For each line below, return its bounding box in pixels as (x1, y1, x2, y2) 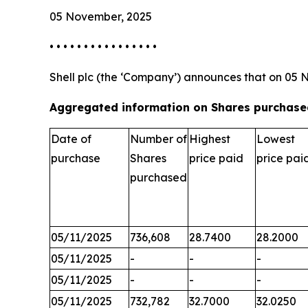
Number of (130, 132, 187, 146)
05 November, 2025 (49, 10, 152, 23)
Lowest (256, 132, 295, 146)
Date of (51, 132, 91, 146)
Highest (189, 132, 230, 146)
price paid (189, 151, 243, 165)
